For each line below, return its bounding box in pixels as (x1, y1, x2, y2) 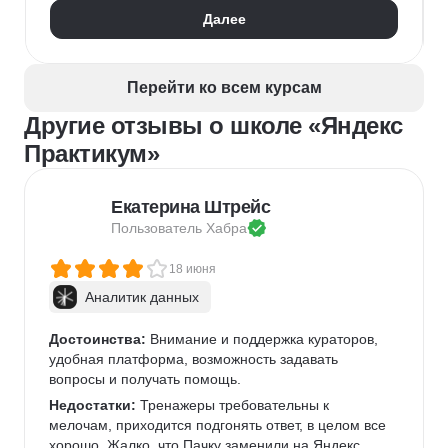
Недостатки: (49, 397, 136, 413)
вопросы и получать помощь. (49, 371, 241, 387)
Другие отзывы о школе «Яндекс (24, 112, 403, 139)
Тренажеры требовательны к (136, 397, 333, 413)
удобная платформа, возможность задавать (49, 351, 342, 367)
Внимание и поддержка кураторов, (146, 331, 382, 347)
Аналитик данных (85, 289, 199, 305)
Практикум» (24, 140, 159, 167)
